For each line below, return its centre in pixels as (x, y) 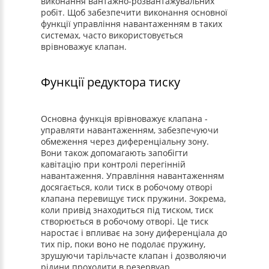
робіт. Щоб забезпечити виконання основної (134, 12)
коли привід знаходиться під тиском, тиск (127, 210)
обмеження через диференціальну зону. (125, 141)
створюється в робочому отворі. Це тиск (125, 221)
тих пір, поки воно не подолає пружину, (123, 244)
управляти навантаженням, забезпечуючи (130, 130)
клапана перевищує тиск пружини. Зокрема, (134, 198)
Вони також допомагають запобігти (115, 153)
